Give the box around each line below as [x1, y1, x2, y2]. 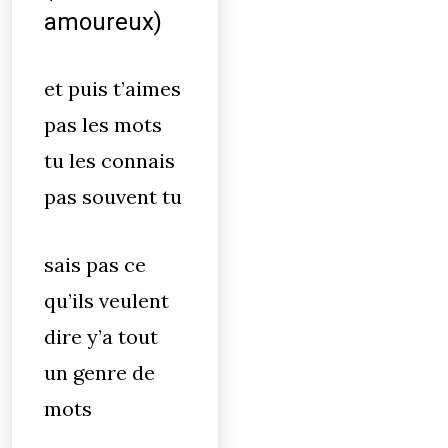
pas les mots [44, 112, 162, 137]
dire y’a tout [44, 324, 158, 349]
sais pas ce [44, 252, 146, 277]
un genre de [44, 360, 155, 385]
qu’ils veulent [44, 288, 169, 313]
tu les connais [44, 148, 175, 173]
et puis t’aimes [44, 76, 181, 101]
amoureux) [44, 8, 162, 36]
